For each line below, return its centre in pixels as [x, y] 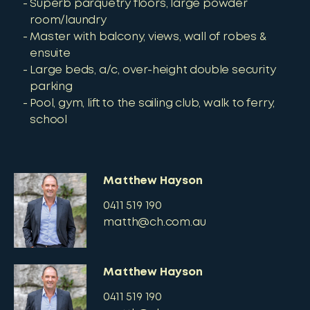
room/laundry [68, 20]
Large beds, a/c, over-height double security [153, 70]
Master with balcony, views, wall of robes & [148, 37]
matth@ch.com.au [155, 222]
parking [51, 87]
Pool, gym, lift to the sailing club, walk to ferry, [153, 103]
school [48, 120]
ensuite [50, 54]
